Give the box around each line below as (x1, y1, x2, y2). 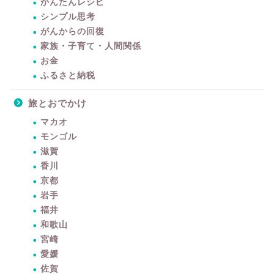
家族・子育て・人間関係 (40, 41, 141, 51)
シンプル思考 (40, 12, 95, 21)
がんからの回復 (40, 26, 105, 36)
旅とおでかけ (28, 97, 87, 108)
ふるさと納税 (40, 70, 95, 80)
